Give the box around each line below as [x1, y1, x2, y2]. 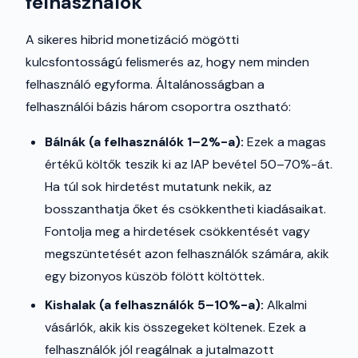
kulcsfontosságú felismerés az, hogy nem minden [26, 54, 309, 70]
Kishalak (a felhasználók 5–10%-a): [45, 296, 264, 313]
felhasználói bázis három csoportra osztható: [26, 98, 291, 115]
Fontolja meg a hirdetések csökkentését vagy [45, 223, 310, 240]
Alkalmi [264, 296, 307, 313]
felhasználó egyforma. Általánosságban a [26, 76, 265, 93]
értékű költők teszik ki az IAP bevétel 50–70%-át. [45, 156, 332, 173]
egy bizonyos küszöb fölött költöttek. [45, 268, 265, 284]
